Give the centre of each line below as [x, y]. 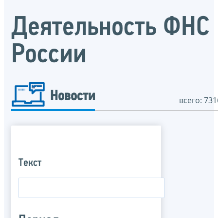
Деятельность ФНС [110, 28]
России [49, 56]
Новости [73, 97]
